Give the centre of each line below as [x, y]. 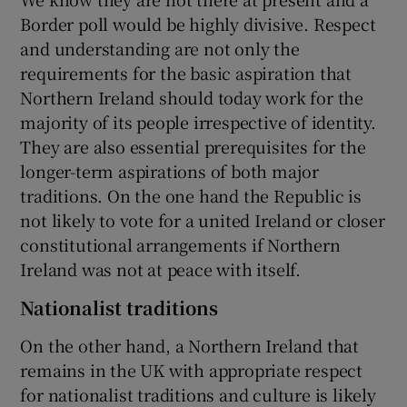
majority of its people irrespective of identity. [198, 122]
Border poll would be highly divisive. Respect [198, 24]
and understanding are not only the [160, 49]
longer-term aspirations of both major [170, 171]
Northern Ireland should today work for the [192, 98]
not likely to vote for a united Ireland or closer [203, 220]
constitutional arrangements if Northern [180, 245]
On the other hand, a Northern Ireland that [190, 346]
